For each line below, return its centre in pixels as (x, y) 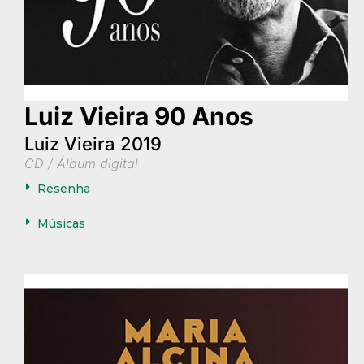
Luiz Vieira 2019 (93, 144)
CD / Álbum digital (81, 164)
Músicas (61, 224)
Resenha (64, 189)
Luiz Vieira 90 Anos (139, 117)
